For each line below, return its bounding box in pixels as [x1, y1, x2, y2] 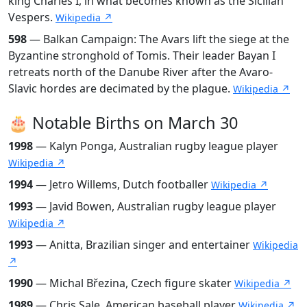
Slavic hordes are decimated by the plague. [8, 80, 233, 96]
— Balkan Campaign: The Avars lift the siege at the [27, 31, 289, 47]
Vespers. [8, 9, 56, 25]
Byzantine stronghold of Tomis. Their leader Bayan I [8, 47, 275, 63]
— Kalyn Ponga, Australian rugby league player [33, 138, 278, 153]
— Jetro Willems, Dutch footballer [33, 176, 211, 192]
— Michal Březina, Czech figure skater [33, 275, 234, 291]
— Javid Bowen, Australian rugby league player [33, 198, 276, 214]
